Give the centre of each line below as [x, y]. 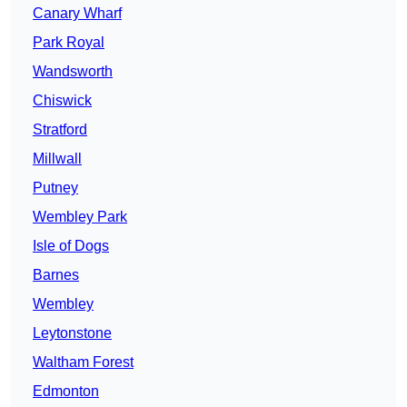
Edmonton [66, 392]
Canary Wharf [77, 14]
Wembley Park [80, 217]
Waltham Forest [83, 362]
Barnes [56, 275]
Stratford [60, 130]
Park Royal [69, 43]
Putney [55, 188]
